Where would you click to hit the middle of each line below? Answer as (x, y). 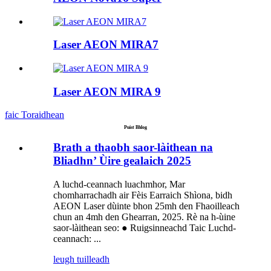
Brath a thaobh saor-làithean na (133, 148)
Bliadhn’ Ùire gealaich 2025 (122, 161)
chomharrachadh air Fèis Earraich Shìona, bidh (143, 195)
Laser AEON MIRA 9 (107, 91)
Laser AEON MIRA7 (106, 45)
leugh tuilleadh (81, 260)
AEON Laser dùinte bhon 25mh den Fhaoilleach (146, 206)
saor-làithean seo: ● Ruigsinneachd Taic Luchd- (145, 228)
